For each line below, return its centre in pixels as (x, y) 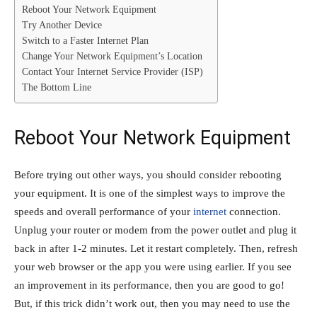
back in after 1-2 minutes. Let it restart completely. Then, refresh (156, 248)
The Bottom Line (57, 88)
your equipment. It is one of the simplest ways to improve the (150, 193)
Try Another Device (62, 25)
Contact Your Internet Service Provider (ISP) (113, 72)
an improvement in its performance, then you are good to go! (149, 285)
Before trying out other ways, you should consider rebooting (148, 174)
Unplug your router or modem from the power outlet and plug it (155, 230)
